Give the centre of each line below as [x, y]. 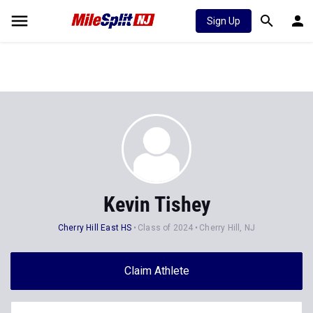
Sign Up [224, 21]
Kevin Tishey [156, 204]
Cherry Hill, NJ [227, 228]
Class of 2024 [166, 228]
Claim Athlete [156, 271]
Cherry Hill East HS [95, 228]
